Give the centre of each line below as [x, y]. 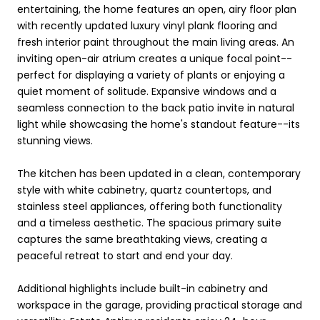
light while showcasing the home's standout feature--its [159, 124]
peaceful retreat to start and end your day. [125, 255]
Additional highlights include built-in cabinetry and [142, 288]
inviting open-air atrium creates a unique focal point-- [155, 58]
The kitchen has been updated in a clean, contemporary [159, 173]
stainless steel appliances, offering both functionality [150, 206]
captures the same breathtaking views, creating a [142, 239]
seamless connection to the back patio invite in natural [156, 107]
